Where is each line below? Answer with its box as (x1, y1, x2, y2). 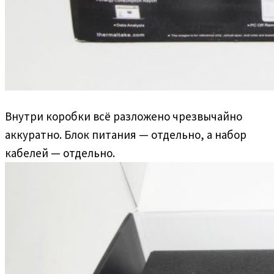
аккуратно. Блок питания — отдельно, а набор (5, 127, 246, 142)
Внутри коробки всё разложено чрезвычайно (5, 108, 242, 124)
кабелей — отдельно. (5, 145, 115, 160)
